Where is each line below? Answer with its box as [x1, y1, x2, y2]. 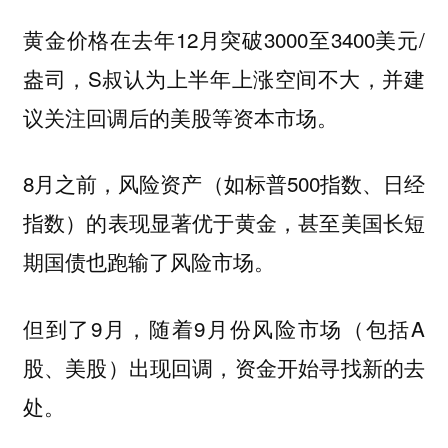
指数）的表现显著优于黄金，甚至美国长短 [22, 207, 426, 238]
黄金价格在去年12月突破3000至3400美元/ [22, 23, 426, 54]
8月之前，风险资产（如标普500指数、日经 [22, 168, 426, 199]
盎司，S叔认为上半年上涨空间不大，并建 [22, 62, 426, 93]
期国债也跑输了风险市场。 [22, 246, 275, 277]
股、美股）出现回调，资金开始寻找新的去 [22, 351, 426, 382]
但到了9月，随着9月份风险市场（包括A [22, 312, 426, 343]
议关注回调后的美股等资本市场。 [22, 101, 338, 132]
